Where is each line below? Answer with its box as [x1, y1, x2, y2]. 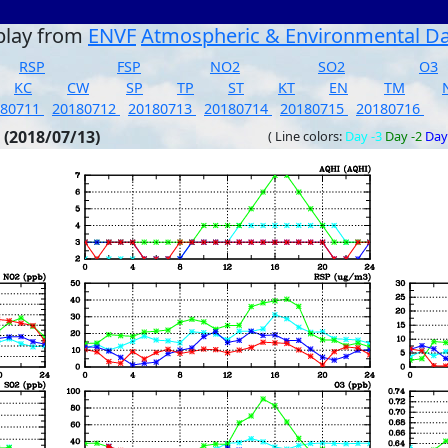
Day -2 [385, 127, 422, 145]
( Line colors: [268, 127, 345, 145]
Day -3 [345, 127, 382, 145]
